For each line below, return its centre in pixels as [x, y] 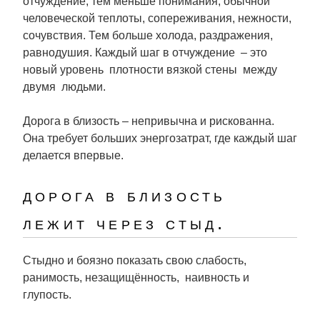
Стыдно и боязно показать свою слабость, [135, 260]
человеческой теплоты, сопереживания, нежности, [157, 18]
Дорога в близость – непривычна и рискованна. [149, 121]
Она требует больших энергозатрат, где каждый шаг [160, 138]
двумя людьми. [64, 87]
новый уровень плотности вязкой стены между [151, 70]
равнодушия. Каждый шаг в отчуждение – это [145, 52]
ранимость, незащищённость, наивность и [136, 277]
